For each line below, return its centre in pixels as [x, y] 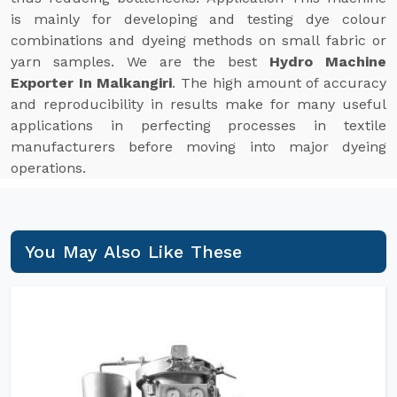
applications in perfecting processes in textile [198, 125]
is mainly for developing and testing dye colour [198, 19]
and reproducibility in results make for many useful [198, 104]
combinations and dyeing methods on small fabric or [198, 40]
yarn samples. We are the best [140, 62]
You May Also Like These [134, 252]
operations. [48, 168]
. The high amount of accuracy [280, 83]
